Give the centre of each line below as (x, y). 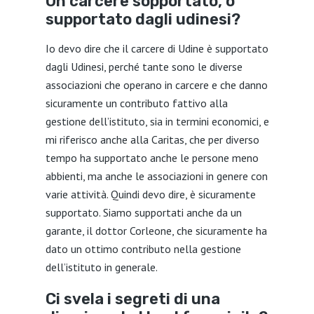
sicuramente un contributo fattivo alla (136, 103)
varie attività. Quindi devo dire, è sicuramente (150, 194)
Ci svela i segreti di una (132, 299)
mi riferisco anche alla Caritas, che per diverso (152, 139)
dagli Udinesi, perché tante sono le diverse (144, 67)
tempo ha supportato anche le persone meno (152, 158)
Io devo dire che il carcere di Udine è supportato (157, 48)
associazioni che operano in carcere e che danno (156, 85)
